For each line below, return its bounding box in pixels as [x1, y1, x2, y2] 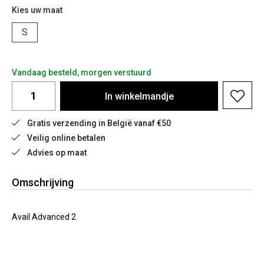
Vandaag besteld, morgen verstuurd [12, 68, 151, 77]
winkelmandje [114, 90, 174, 102]
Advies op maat [27, 148, 87, 157]
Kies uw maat [12, 5, 62, 15]
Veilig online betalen [27, 133, 105, 143]
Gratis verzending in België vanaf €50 [27, 118, 171, 128]
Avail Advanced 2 [12, 212, 76, 222]
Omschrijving [12, 176, 74, 189]
